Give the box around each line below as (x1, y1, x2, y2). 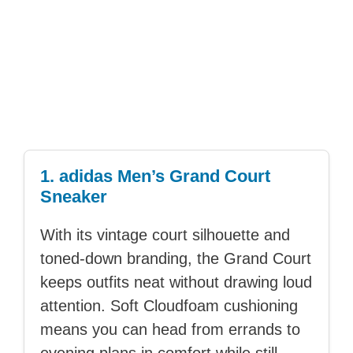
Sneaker (40, 187, 107, 207)
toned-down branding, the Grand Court (40, 250, 311, 268)
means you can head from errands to (40, 321, 300, 339)
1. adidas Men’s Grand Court (40, 166, 270, 187)
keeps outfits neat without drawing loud (40, 273, 312, 292)
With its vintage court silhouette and (40, 226, 290, 244)
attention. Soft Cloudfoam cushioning (40, 297, 298, 315)
